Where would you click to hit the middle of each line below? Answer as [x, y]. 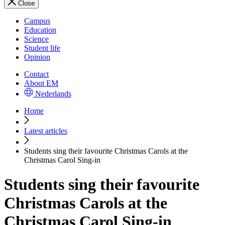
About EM [41, 83]
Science [36, 39]
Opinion [37, 57]
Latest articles [46, 131]
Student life [42, 48]
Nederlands [53, 94]
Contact [36, 74]
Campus [37, 21]
